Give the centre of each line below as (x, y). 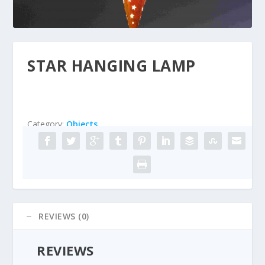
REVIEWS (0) (64, 216)
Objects (82, 124)
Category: (47, 124)
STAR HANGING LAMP (112, 66)
